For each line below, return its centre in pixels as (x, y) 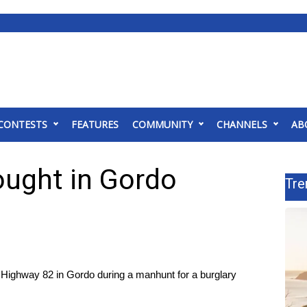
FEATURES (95, 124)
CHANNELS (242, 124)
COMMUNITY (162, 124)
